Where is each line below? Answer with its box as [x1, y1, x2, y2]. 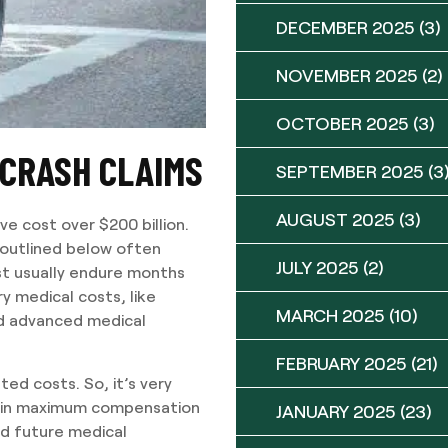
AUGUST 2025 [276, 208, 395, 230]
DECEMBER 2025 [276, 16, 415, 38]
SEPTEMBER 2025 [276, 160, 424, 182]
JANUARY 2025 [276, 400, 396, 422]
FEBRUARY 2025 [276, 352, 407, 374]
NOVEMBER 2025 [276, 64, 418, 86]
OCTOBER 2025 [276, 112, 409, 134]
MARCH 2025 [276, 304, 385, 326]
